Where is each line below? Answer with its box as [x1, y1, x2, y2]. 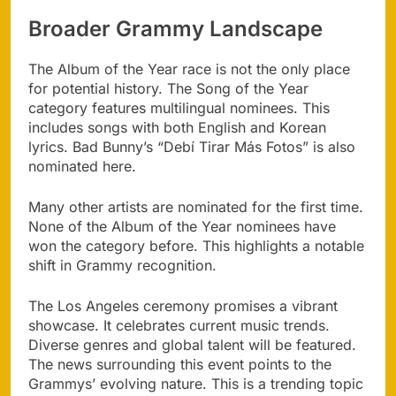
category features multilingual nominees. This [28, 99, 330, 118]
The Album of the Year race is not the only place [28, 60, 350, 79]
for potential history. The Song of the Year [28, 80, 308, 98]
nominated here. [28, 157, 136, 176]
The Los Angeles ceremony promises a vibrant [28, 297, 338, 316]
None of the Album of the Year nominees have [28, 217, 336, 236]
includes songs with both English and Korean [28, 118, 326, 137]
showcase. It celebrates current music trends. [28, 316, 330, 335]
